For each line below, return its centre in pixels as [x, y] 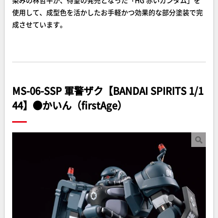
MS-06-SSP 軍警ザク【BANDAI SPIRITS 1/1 [108, 91]
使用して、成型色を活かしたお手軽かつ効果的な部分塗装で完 [108, 12]
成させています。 [39, 24]
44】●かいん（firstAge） [70, 105]
